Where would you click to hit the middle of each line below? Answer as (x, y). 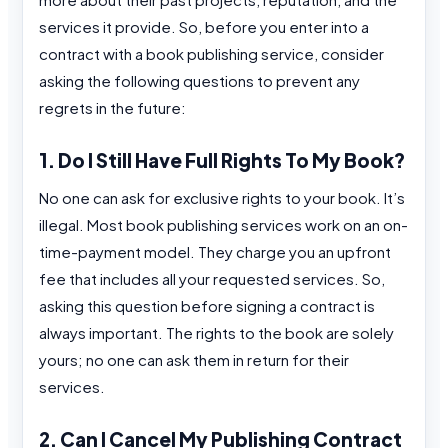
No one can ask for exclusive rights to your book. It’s (222, 198)
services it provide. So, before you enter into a (204, 27)
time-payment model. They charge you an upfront (215, 252)
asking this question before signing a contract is (207, 306)
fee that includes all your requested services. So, (212, 279)
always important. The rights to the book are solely (216, 333)
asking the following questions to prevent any (199, 81)
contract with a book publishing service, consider (211, 54)
